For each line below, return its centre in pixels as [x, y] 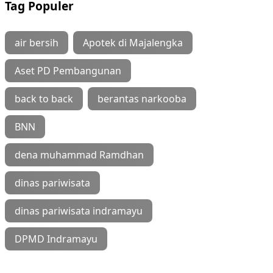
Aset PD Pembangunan [68, 70]
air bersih [37, 42]
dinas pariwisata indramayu [79, 211]
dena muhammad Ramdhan [79, 154]
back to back [44, 98]
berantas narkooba [142, 98]
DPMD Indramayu [56, 239]
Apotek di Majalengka [133, 42]
